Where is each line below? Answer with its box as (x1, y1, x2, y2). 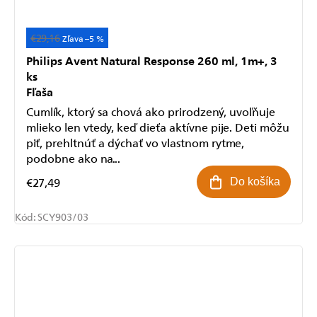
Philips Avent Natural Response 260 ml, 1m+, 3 (26, 52, 277, 68)
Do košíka (230, 175, 280, 188)
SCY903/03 (38, 209, 88, 224)
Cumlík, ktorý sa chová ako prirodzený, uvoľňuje (26, 103, 275, 119)
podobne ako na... (26, 149, 120, 166)
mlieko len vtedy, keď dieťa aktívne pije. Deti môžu (26, 118, 289, 134)
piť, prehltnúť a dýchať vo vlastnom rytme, (26, 134, 244, 150)
